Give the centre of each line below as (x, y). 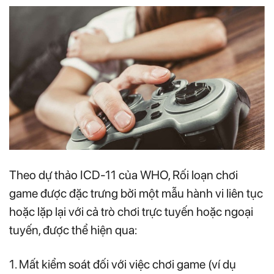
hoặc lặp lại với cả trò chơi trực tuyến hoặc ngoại (131, 211)
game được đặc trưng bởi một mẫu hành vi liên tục (136, 193)
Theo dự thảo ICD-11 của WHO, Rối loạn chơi (124, 175)
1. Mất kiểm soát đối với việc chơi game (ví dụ (123, 264)
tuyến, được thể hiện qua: (73, 230)
